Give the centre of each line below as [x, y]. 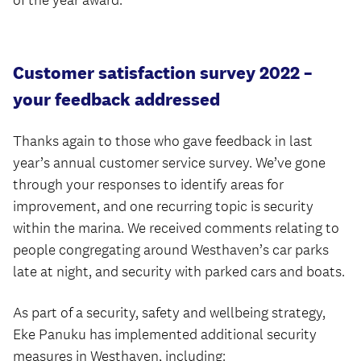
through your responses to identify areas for [148, 185]
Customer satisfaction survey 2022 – [162, 73]
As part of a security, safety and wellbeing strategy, [169, 313]
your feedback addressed [116, 99]
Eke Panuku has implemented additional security [165, 334]
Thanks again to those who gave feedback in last [163, 141]
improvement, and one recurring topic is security [163, 206]
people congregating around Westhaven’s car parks [171, 250]
